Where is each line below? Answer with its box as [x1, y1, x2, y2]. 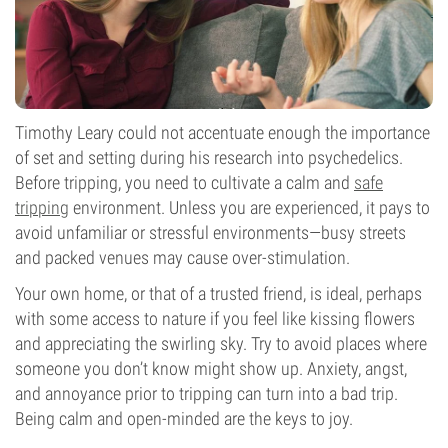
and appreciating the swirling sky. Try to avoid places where [15, 333, 427, 354]
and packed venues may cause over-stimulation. [15, 247, 350, 268]
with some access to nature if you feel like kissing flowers [15, 308, 415, 329]
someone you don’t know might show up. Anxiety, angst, [15, 358, 407, 379]
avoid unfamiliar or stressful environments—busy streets [15, 222, 406, 243]
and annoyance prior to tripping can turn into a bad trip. [15, 383, 398, 404]
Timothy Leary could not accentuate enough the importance [15, 122, 430, 143]
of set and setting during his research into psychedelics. [15, 147, 403, 168]
